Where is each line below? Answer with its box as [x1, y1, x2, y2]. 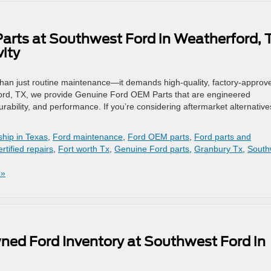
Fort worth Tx [58, 144, 109, 154]
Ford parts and [194, 132, 251, 142]
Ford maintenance [53, 132, 123, 142]
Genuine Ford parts [114, 144, 189, 154]
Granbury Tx [194, 144, 243, 154]
